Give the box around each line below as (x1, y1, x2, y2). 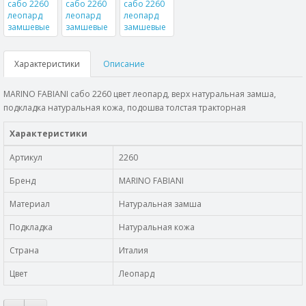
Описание (103, 58, 145, 70)
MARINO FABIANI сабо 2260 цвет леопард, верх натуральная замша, (3, 88, 276, 100)
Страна (10, 245, 39, 256)
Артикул (10, 152, 42, 163)
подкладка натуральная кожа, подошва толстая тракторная (3, 102, 246, 113)
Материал (10, 198, 50, 210)
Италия (119, 245, 148, 256)
